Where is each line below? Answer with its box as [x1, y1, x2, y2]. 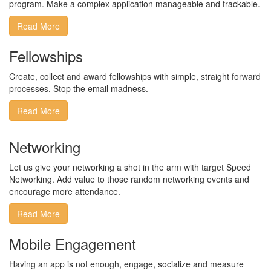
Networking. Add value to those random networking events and [9, 173, 249, 185]
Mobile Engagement [9, 233, 136, 254]
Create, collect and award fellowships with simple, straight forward [9, 70, 261, 82]
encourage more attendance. [9, 185, 120, 197]
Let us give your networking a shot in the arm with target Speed [9, 161, 251, 173]
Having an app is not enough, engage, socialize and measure [9, 258, 244, 270]
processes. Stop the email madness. [9, 82, 148, 94]
